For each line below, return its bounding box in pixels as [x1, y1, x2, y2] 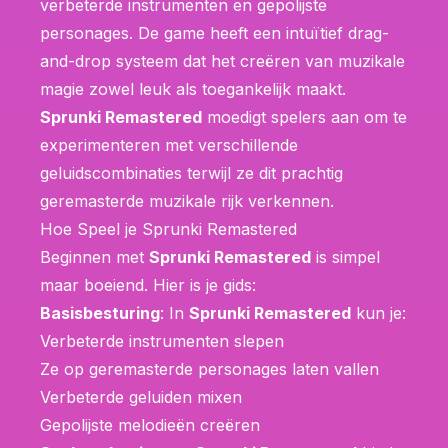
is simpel [311, 246, 380, 267]
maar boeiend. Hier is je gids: [40, 274, 256, 295]
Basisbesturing [40, 302, 160, 323]
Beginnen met [40, 246, 149, 267]
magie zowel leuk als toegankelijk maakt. [40, 78, 346, 99]
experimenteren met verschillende [40, 134, 298, 155]
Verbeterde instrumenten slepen [40, 330, 284, 351]
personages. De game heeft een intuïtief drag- [40, 22, 389, 43]
